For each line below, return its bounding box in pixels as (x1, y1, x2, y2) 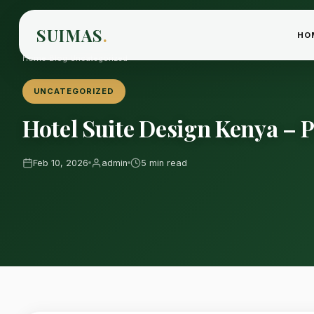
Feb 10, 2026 (33, 157, 88, 168)
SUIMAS (36, 24, 104, 46)
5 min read (141, 157, 187, 168)
